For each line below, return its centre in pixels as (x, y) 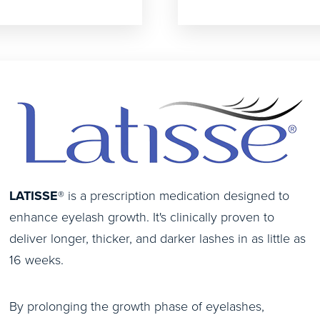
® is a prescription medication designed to (174, 196)
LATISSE (34, 196)
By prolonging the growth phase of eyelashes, (137, 306)
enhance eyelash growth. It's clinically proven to (142, 217)
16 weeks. (36, 260)
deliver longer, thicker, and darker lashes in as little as (157, 239)
